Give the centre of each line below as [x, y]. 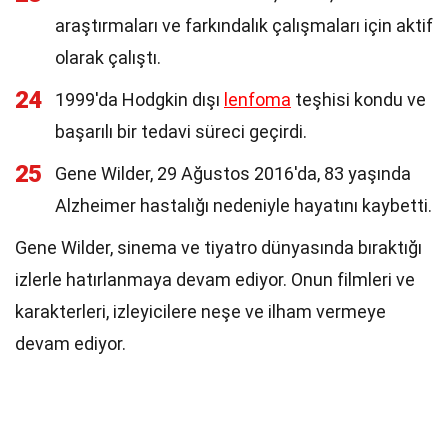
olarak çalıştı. [108, 57]
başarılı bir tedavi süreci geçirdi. [181, 131]
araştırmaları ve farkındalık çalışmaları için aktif [244, 25]
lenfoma [257, 99]
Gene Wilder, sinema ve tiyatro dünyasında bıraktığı [218, 247]
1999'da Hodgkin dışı [139, 99]
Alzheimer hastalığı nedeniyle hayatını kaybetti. [243, 205]
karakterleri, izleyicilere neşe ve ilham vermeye [200, 311]
